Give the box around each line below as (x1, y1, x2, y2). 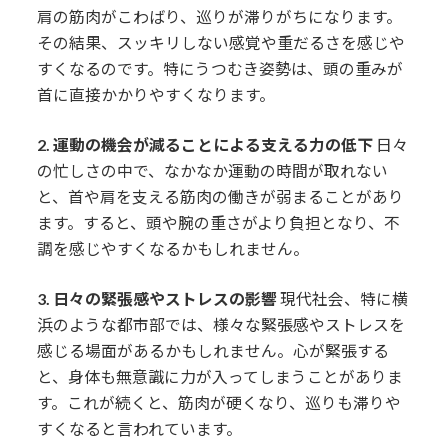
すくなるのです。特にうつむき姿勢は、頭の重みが (37, 59, 404, 79)
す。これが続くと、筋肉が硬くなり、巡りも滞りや (37, 392, 402, 412)
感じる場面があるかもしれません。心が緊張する (37, 340, 390, 360)
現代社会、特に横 (277, 288, 409, 308)
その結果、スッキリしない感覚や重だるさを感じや (37, 33, 406, 53)
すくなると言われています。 (37, 418, 243, 438)
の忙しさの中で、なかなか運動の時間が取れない (37, 160, 389, 180)
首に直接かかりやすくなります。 (37, 85, 276, 105)
